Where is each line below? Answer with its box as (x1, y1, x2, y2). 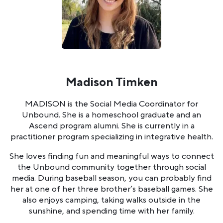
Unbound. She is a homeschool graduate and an (22, 109, 201, 120)
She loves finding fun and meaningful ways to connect (9, 150, 214, 162)
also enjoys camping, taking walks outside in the (22, 194, 201, 206)
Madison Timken (65, 74, 158, 90)
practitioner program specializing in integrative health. (10, 131, 213, 142)
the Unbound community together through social (17, 161, 206, 173)
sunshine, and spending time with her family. (28, 205, 195, 217)
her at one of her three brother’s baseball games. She (10, 183, 213, 195)
